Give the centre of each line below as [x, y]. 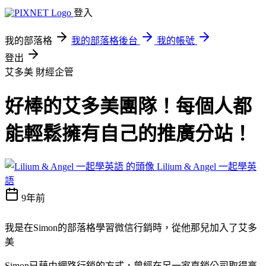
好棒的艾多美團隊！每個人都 [128, 107]
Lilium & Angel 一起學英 [207, 166]
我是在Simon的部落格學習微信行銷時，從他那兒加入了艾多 [131, 227]
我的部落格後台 [104, 41]
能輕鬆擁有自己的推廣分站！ [128, 134]
